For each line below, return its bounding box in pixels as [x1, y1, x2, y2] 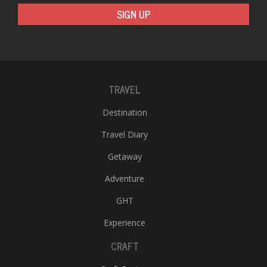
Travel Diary [101, 129, 148, 140]
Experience [104, 217, 145, 228]
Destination [102, 107, 147, 118]
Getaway [107, 151, 142, 162]
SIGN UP [117, 7, 150, 22]
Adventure [105, 173, 144, 184]
